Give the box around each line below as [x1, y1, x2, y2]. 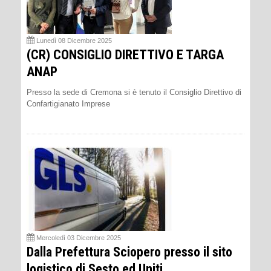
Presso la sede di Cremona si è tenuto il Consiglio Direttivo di [27, 87, 241, 97]
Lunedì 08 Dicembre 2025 [36, 36, 112, 44]
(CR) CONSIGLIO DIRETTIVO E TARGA [27, 47, 224, 62]
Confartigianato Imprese [27, 99, 110, 108]
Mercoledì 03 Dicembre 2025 [36, 233, 121, 241]
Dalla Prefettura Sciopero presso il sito [27, 244, 232, 260]
